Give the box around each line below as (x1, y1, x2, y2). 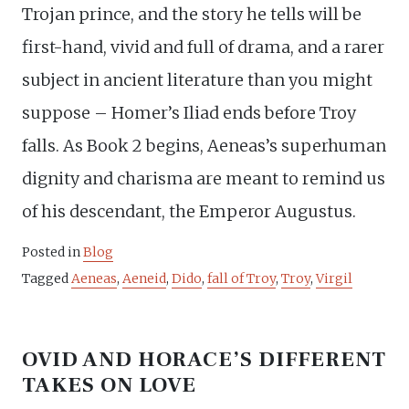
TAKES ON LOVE (22, 371, 197, 399)
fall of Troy (207, 269, 276, 287)
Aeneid (122, 269, 166, 287)
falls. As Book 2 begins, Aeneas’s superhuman (22, 134, 386, 156)
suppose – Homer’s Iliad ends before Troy (22, 101, 356, 123)
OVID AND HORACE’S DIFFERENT (22, 345, 387, 373)
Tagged (22, 269, 71, 287)
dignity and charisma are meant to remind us (22, 167, 385, 189)
